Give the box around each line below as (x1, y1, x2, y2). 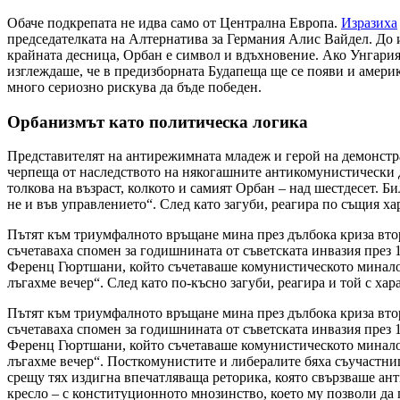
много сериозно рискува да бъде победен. (7, 79, 262, 95)
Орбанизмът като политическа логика (7, 112, 308, 131)
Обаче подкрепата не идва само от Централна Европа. (7, 14, 341, 30)
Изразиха (341, 14, 397, 30)
